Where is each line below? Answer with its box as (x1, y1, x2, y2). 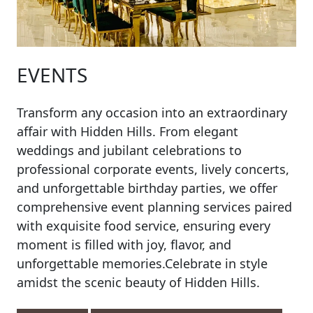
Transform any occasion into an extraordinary (17, 104, 287, 121)
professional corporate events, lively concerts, (17, 161, 289, 177)
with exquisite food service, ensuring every (17, 217, 270, 234)
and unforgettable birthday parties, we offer (17, 180, 277, 196)
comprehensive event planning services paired (17, 198, 292, 215)
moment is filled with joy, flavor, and (17, 236, 231, 253)
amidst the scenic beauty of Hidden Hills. (17, 274, 260, 291)
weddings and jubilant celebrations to (17, 142, 242, 159)
